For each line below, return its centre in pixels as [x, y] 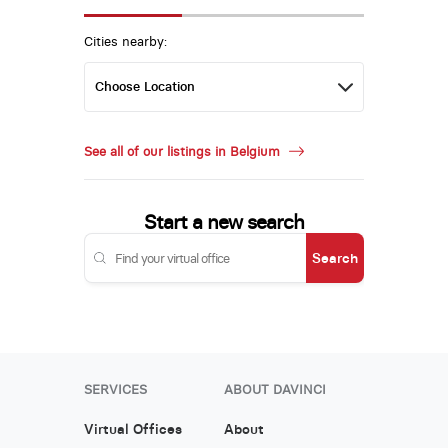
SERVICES [115, 389]
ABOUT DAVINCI [274, 389]
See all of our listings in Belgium [183, 151]
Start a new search [223, 221]
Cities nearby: [125, 42]
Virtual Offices [132, 428]
